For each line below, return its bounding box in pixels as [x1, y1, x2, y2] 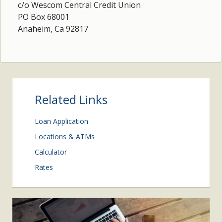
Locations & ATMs [35, 132, 95, 141]
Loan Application [35, 116, 88, 126]
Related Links [35, 91, 108, 108]
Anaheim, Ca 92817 [18, 23, 88, 34]
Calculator [35, 147, 67, 157]
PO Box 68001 [18, 11, 69, 22]
